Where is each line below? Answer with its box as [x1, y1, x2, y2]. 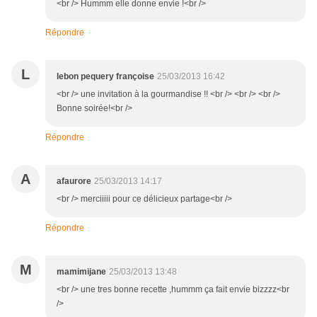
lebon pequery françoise [57, 71, 154, 82]
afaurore [57, 176, 91, 187]
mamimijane [57, 267, 106, 277]
